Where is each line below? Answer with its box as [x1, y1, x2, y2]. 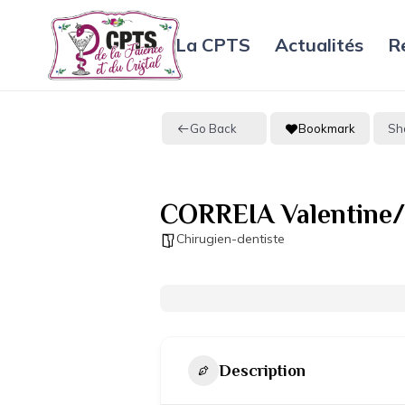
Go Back [190, 120, 237, 136]
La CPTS [175, 33, 251, 56]
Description [219, 361, 306, 380]
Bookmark [298, 120, 355, 136]
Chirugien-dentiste [176, 231, 285, 247]
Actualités [275, 33, 364, 56]
